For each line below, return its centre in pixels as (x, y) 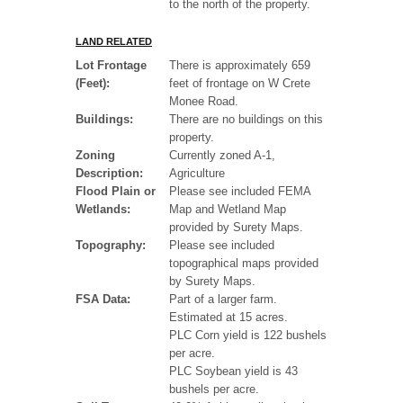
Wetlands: (103, 210)
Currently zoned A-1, (222, 156)
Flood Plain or (116, 192)
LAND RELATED (114, 42)
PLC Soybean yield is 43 (233, 372)
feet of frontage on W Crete (240, 84)
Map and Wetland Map (228, 210)
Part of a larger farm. (223, 300)
